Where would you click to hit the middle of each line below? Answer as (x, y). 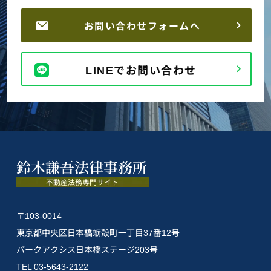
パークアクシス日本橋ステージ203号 (87, 249)
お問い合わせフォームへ (142, 25)
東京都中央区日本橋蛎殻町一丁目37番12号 (98, 232)
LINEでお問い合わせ (141, 69)
